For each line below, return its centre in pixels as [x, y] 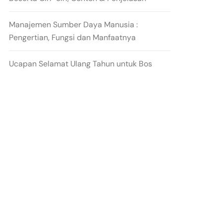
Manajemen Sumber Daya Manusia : [74, 25]
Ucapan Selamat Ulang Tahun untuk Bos [81, 64]
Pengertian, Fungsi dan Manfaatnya [73, 37]
